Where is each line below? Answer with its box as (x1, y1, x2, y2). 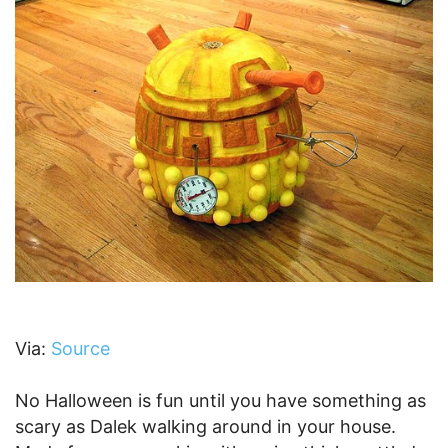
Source (51, 337, 110, 359)
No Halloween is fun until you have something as (15, 389, 426, 411)
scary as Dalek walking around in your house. (15, 415, 396, 437)
